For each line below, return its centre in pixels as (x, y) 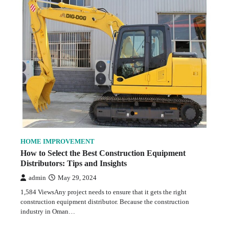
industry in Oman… (48, 211)
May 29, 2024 (77, 178)
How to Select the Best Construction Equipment (103, 153)
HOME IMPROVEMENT (58, 141)
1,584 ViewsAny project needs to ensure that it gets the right (104, 192)
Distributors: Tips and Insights (74, 163)
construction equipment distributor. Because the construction (105, 201)
